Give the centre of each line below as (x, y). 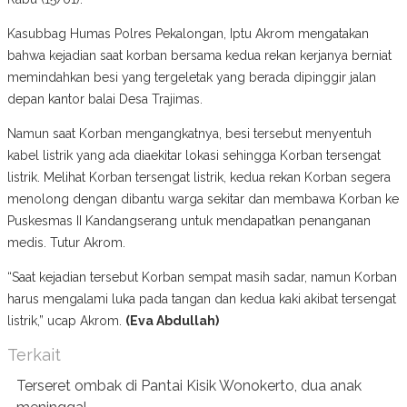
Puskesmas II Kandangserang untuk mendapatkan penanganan (189, 220)
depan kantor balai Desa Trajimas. (105, 99)
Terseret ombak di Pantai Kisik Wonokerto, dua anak (189, 385)
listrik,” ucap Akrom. (66, 320)
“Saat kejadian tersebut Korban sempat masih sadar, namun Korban (202, 277)
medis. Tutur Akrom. (66, 242)
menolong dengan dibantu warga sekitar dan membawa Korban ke (203, 199)
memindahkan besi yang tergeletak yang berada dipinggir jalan (192, 77)
